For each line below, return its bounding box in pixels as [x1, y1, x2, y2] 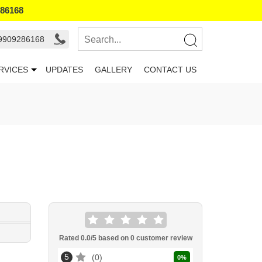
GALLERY [95, 65, 132, 74]
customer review [134, 234, 192, 242]
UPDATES [46, 65, 83, 74]
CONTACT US [144, 65, 196, 74]
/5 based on [90, 234, 130, 242]
